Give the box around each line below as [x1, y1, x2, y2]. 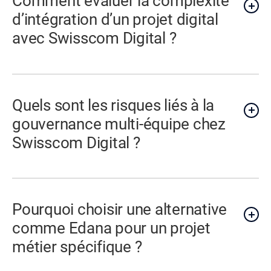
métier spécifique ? [12, 238, 142, 256]
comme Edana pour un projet [12, 219, 211, 238]
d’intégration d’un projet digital [12, 10, 218, 29]
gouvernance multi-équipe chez [12, 114, 226, 133]
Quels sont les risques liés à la [12, 96, 215, 114]
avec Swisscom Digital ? [12, 29, 177, 48]
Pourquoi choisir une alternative [12, 200, 227, 219]
